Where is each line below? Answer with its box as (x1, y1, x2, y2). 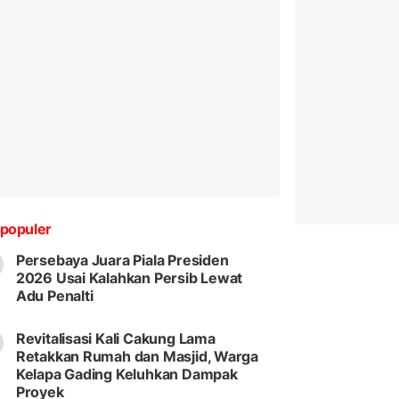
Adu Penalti (15, 287, 94, 305)
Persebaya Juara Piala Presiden (15, 251, 229, 270)
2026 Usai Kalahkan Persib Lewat (15, 269, 243, 288)
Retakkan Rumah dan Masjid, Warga (15, 347, 259, 366)
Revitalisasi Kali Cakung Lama (15, 330, 216, 348)
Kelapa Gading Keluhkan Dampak (15, 365, 238, 384)
